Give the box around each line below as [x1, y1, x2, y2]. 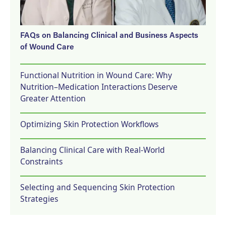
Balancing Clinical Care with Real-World [20, 144, 165, 155]
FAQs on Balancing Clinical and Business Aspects [20, 32, 198, 40]
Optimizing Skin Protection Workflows [20, 119, 158, 130]
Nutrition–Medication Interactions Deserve [20, 81, 178, 92]
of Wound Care [20, 44, 74, 51]
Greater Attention [20, 93, 86, 104]
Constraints [20, 156, 63, 167]
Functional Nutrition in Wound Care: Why [20, 70, 172, 81]
